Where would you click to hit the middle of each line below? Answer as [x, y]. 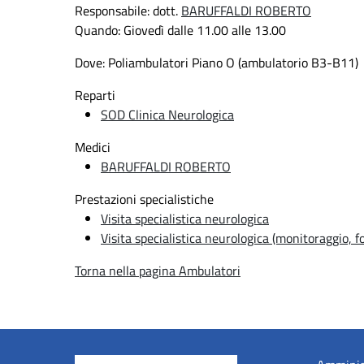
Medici [93, 147]
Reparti [95, 95]
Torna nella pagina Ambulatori [158, 271]
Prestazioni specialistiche [144, 199]
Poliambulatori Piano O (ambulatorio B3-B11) [232, 63]
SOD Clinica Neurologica [167, 115]
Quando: [97, 30]
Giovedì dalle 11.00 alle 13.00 [203, 30]
